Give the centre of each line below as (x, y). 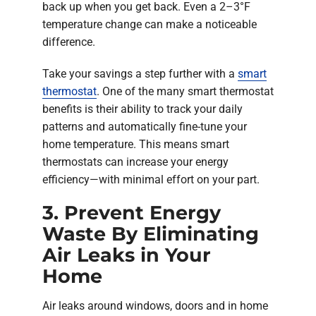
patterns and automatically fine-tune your (145, 127)
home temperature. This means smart (136, 145)
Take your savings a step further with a (140, 74)
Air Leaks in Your (127, 255)
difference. (69, 42)
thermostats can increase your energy (135, 162)
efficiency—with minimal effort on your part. (151, 180)
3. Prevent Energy (132, 213)
